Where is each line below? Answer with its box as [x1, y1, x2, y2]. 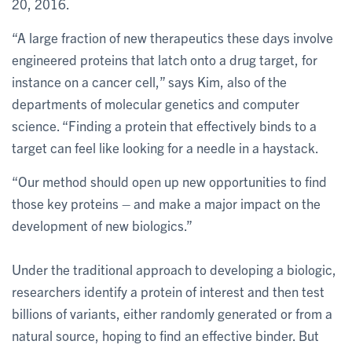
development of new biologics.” [12, 217, 192, 233]
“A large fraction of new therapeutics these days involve [12, 29, 333, 46]
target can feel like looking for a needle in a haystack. [12, 139, 319, 156]
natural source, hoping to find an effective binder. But [12, 327, 319, 343]
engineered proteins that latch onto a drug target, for [12, 51, 317, 68]
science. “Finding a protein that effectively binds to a [12, 117, 317, 134]
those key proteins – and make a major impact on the [12, 195, 321, 211]
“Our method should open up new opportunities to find [12, 173, 327, 189]
